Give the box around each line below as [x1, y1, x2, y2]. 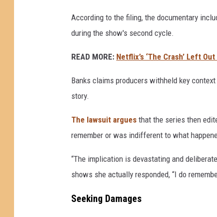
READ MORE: [71, 51, 114, 62]
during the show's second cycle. [71, 28, 174, 38]
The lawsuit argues [71, 114, 137, 124]
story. [71, 91, 89, 101]
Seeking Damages [71, 193, 141, 205]
